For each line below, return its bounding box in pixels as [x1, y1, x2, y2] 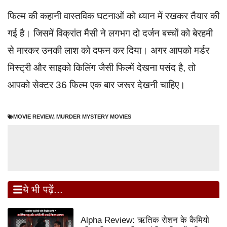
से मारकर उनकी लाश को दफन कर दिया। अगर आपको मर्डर [8, 45, 209, 56]
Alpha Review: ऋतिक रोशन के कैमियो [80, 215, 209, 225]
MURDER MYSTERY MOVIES [56, 113, 131, 120]
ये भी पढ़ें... [23, 184, 63, 196]
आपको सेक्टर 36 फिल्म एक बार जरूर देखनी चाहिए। [8, 79, 185, 90]
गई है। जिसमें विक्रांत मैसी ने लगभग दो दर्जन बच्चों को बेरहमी [8, 27, 213, 39]
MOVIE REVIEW [13, 113, 53, 120]
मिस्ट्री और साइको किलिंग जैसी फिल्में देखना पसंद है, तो [8, 62, 196, 73]
